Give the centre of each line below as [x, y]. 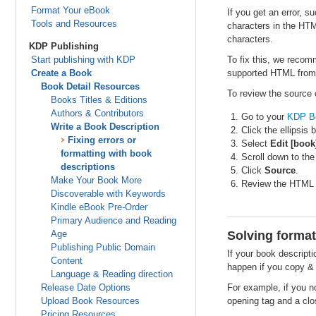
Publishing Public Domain [103, 247]
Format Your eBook [70, 10]
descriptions [87, 167]
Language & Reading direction [111, 274]
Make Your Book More [96, 180]
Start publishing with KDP [83, 60]
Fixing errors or [102, 140]
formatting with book [106, 153]
